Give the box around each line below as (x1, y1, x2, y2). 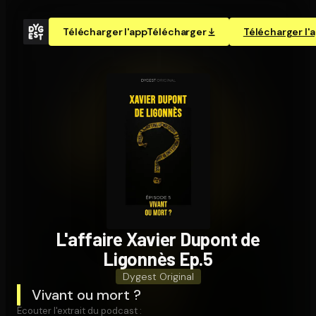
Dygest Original (122, 269, 194, 283)
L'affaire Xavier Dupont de (56, 227, 260, 250)
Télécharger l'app (63, 25, 147, 38)
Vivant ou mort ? (32, 285, 141, 304)
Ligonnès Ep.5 (103, 247, 213, 269)
